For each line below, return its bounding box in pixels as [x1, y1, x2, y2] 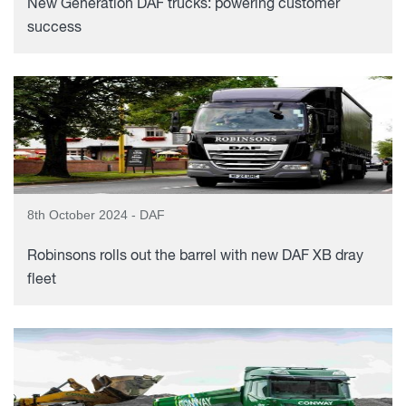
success [27, 21, 82, 35]
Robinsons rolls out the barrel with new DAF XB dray [27, 249, 363, 264]
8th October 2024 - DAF [27, 208, 165, 222]
